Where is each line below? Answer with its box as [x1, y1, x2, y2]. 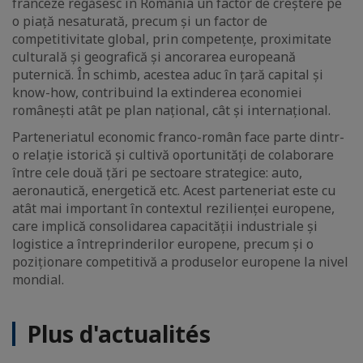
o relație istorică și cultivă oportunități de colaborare [12, 146, 334, 164]
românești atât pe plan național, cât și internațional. [12, 101, 331, 120]
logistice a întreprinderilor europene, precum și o [12, 235, 314, 254]
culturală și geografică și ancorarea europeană [12, 48, 296, 66]
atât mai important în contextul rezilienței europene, [12, 199, 335, 218]
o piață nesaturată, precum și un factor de [12, 12, 267, 31]
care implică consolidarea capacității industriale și [12, 217, 318, 236]
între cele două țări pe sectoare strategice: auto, [12, 164, 302, 182]
